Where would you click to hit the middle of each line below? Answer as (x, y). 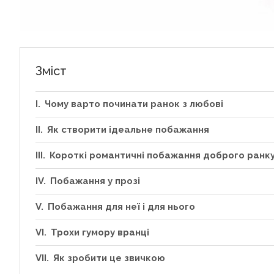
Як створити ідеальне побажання (128, 129)
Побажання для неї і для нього (121, 206)
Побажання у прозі (95, 181)
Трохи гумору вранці (100, 232)
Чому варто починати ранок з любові (134, 104)
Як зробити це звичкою (109, 258)
